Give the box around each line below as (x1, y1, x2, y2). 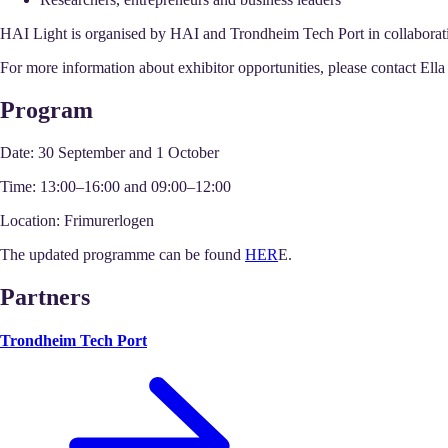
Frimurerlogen (60, 211, 154, 229)
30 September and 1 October (34, 143, 219, 161)
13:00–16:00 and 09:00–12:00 (36, 177, 231, 195)
